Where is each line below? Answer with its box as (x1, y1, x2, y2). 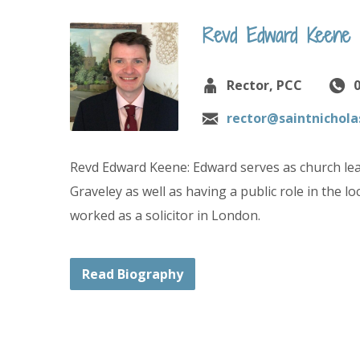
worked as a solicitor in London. (70, 207, 264, 224)
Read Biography (82, 265, 183, 283)
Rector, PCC (227, 76, 302, 94)
